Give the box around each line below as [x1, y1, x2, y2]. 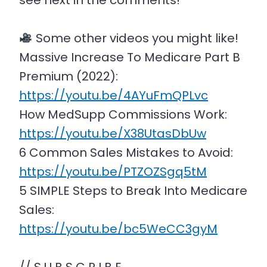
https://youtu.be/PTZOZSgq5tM [19, 163, 207, 180]
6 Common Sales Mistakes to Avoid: [19, 144, 233, 161]
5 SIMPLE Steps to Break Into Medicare [19, 182, 247, 199]
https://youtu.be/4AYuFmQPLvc [19, 87, 208, 104]
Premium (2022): [19, 68, 118, 85]
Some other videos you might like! [32, 30, 238, 46]
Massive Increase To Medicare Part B [19, 49, 240, 66]
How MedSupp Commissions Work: [19, 106, 227, 123]
